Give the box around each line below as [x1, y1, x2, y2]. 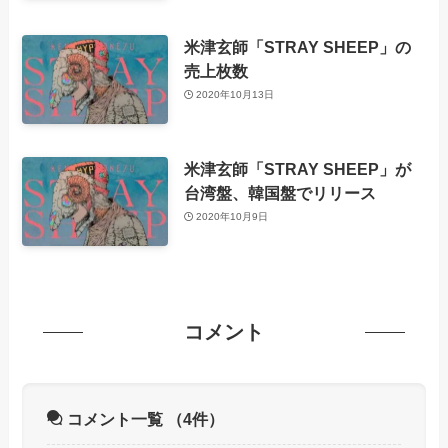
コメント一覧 [62, 410, 167, 429]
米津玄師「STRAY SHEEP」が [183, 159, 411, 178]
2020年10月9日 [196, 211, 269, 223]
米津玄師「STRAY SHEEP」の [183, 37, 411, 56]
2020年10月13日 [196, 89, 275, 101]
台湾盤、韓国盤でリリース [183, 183, 376, 202]
